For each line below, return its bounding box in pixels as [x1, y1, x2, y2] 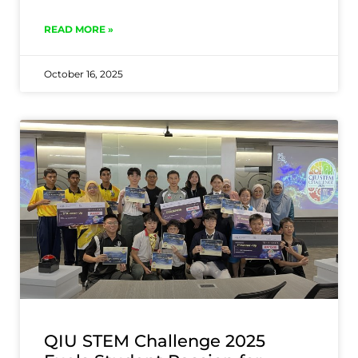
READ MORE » [44, 22, 113, 35]
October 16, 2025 [44, 67, 123, 80]
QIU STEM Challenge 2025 [44, 331, 265, 352]
